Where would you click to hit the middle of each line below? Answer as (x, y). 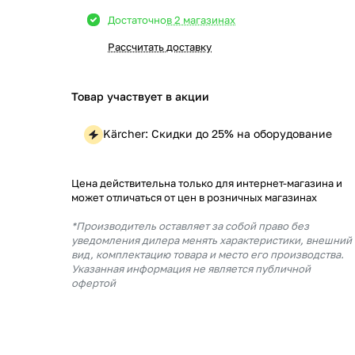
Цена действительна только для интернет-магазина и (207, 183)
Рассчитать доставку (160, 47)
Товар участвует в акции (140, 96)
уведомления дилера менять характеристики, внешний (212, 240)
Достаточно (137, 20)
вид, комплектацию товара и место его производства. (208, 254)
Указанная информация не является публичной (191, 268)
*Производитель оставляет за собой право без (190, 225)
